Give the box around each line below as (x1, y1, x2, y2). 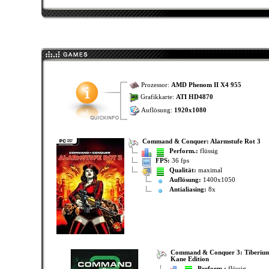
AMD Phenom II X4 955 (171, 81, 241, 88)
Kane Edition (170, 256, 209, 262)
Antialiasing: (169, 186, 207, 193)
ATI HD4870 (175, 94, 213, 101)
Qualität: (169, 167, 196, 174)
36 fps (169, 157, 189, 164)
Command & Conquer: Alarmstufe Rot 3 (142, 138, 261, 145)
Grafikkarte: (138, 94, 176, 101)
